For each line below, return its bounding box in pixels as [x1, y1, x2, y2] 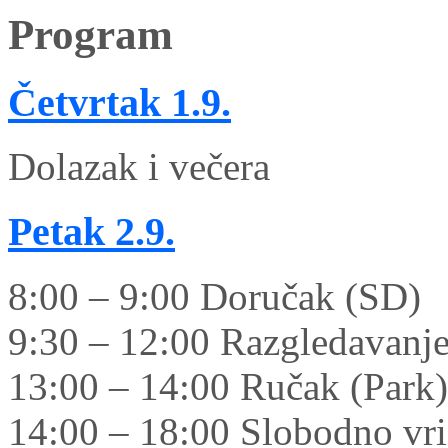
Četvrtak [8, 79, 161, 125]
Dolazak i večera [8, 145, 270, 189]
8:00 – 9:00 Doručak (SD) [8, 274, 421, 318]
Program [8, 10, 173, 58]
